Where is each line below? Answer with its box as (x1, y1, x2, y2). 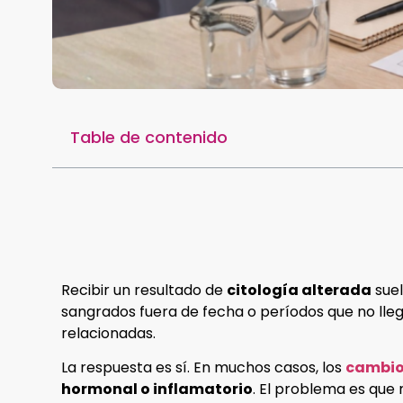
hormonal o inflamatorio (61, 379, 253, 400)
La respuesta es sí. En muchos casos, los (61, 357, 342, 379)
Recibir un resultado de (61, 280, 227, 301)
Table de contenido (70, 126, 228, 149)
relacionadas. (61, 323, 156, 345)
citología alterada (227, 280, 372, 301)
